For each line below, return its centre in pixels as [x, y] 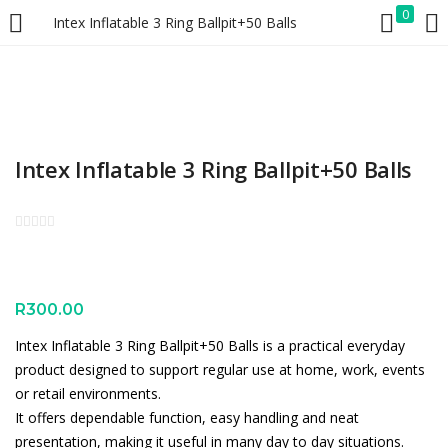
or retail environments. [88, 393]
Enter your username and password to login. [158, 110]
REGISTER [356, 26]
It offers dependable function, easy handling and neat [187, 417]
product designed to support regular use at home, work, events [220, 369]
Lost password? [382, 254]
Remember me [87, 254]
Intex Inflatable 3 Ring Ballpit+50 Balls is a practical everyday [210, 345]
